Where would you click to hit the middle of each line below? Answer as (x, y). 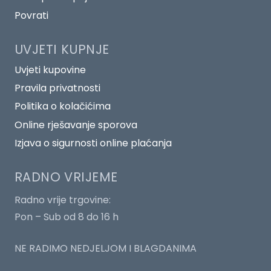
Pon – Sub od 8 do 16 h (67, 217)
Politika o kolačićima (63, 106)
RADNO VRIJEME (66, 177)
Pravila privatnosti (57, 88)
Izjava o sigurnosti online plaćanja (93, 143)
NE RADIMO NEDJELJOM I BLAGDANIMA (106, 249)
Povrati (31, 15)
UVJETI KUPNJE (62, 49)
